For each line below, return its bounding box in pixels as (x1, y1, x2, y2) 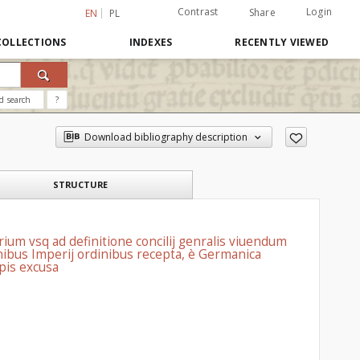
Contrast (177, 5, 219, 18)
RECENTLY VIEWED (235, 35, 329, 49)
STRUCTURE (53, 178, 108, 190)
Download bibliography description (84, 130, 247, 144)
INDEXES (129, 35, 173, 49)
